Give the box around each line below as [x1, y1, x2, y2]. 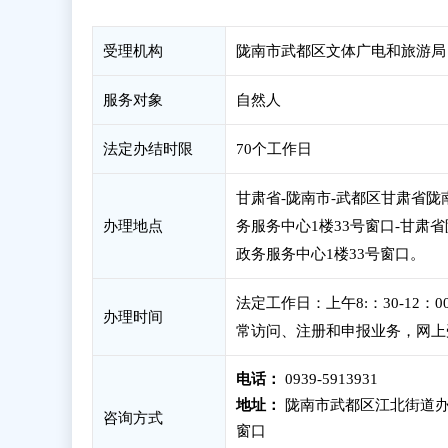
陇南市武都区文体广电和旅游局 [236, 43, 446, 59]
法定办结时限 [103, 141, 193, 157]
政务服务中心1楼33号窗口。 [236, 246, 425, 262]
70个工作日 [236, 141, 312, 157]
